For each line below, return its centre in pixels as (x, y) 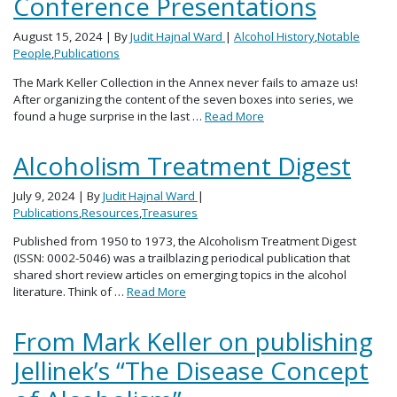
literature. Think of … (70, 292)
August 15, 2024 (59, 37)
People (32, 54)
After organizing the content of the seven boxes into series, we (183, 99)
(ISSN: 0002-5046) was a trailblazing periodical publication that (182, 258)
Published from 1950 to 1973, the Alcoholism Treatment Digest (185, 241)
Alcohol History (274, 37)
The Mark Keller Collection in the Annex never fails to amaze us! (186, 82)
